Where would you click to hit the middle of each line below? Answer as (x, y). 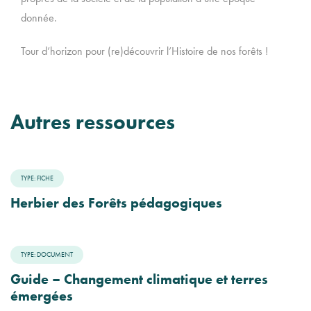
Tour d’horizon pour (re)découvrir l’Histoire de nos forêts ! (144, 51)
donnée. (39, 18)
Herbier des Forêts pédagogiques (116, 203)
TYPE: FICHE (37, 178)
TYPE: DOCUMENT (47, 254)
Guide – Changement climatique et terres (139, 279)
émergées (42, 296)
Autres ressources (93, 122)
